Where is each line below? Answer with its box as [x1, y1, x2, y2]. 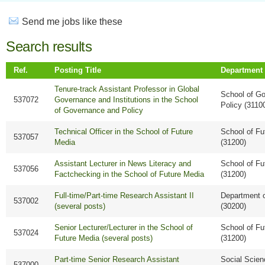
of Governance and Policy [54, 106, 144, 115]
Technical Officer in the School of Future [54, 127, 193, 137]
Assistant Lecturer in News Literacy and [54, 159, 192, 169]
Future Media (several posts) [54, 234, 153, 243]
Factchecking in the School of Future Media [54, 170, 205, 179]
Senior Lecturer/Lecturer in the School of [54, 223, 193, 232]
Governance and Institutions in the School [54, 95, 199, 105]
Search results [6, 38, 92, 55]
